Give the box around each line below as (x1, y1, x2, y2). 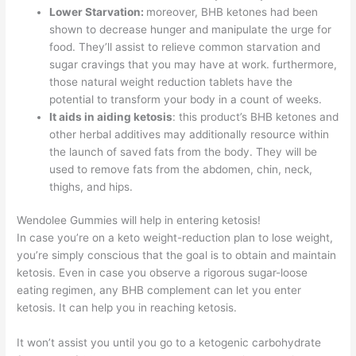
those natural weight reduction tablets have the (49, 75, 293, 88)
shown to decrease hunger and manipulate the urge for (49, 22, 332, 36)
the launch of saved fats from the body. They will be (49, 145, 318, 158)
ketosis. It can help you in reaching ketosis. (17, 301, 238, 315)
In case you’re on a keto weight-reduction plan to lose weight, (17, 231, 334, 245)
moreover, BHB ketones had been (146, 5, 319, 18)
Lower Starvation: (49, 5, 147, 18)
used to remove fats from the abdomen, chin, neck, (49, 162, 313, 176)
